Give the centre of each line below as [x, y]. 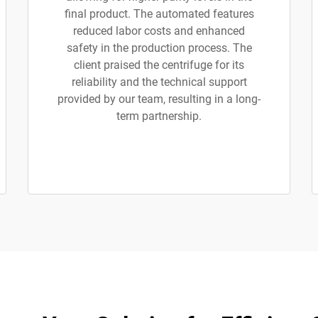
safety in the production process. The [159, 48]
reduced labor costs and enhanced [159, 31]
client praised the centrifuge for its [159, 65]
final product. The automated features [159, 14]
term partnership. [159, 116]
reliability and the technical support [159, 82]
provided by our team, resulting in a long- [159, 99]
